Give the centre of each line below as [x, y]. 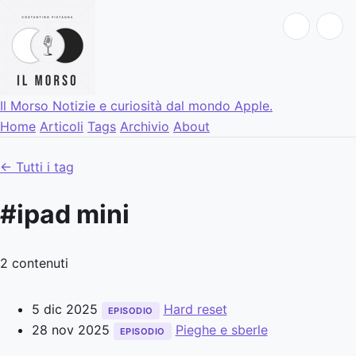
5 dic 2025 [65, 309]
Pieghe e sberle [221, 329]
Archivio [145, 126]
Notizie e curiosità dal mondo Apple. [163, 106]
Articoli [62, 126]
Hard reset [195, 309]
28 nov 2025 [71, 329]
